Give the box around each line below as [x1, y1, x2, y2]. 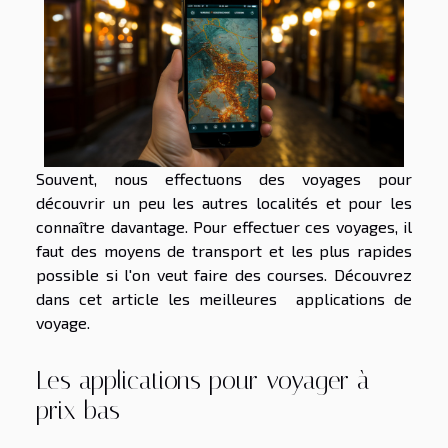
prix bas [36, 396, 120, 426]
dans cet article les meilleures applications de [36, 288, 412, 308]
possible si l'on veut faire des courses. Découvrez [36, 264, 412, 284]
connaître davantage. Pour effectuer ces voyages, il [36, 216, 412, 236]
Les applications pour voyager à [36, 366, 370, 396]
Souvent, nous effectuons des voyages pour [36, 168, 412, 188]
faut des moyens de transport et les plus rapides [36, 240, 412, 260]
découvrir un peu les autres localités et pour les [36, 192, 412, 212]
